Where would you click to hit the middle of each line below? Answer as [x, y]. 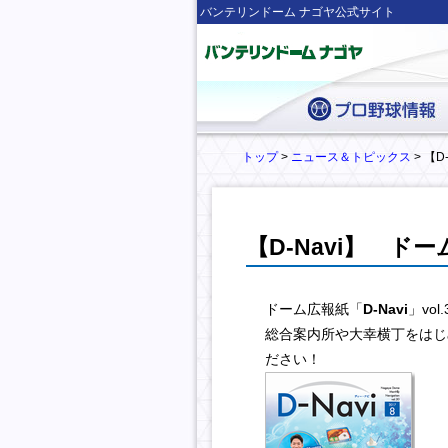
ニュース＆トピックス [351, 157]
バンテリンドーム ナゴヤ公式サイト [297, 12]
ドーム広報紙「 [314, 309]
